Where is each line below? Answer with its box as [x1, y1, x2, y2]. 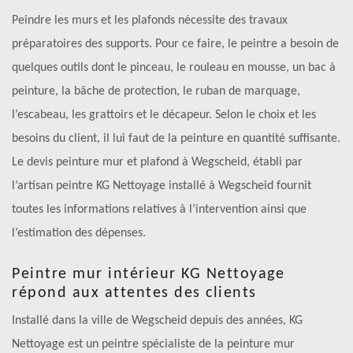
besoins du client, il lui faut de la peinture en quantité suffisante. [12, 132, 340, 146]
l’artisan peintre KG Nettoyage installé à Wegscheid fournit [12, 180, 311, 193]
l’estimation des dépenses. [12, 227, 146, 240]
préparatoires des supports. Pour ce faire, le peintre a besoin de [12, 38, 339, 51]
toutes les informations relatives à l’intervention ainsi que [12, 203, 307, 217]
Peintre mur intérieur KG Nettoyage [12, 266, 284, 283]
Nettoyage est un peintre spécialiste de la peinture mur [12, 338, 295, 351]
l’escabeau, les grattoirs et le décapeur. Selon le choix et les [12, 109, 316, 122]
